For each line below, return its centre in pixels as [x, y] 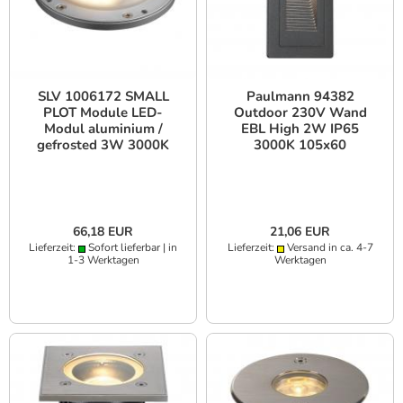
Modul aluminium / [103, 129]
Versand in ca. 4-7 [328, 248]
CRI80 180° [103, 161]
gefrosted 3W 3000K [103, 145]
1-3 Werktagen [103, 260]
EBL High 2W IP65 [300, 129]
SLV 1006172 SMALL [103, 97]
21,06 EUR [300, 232]
